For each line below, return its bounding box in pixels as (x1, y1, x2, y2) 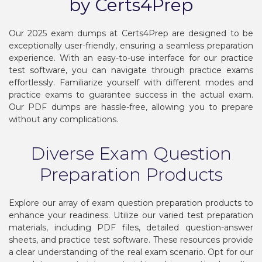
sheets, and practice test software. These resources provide (9, 234, 253, 245)
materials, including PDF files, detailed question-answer (9, 222, 253, 233)
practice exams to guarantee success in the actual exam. (9, 89, 253, 100)
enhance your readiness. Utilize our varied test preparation (9, 209, 253, 220)
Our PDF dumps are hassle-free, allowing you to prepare (9, 101, 253, 112)
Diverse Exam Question (30, 142, 232, 164)
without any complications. (9, 113, 118, 125)
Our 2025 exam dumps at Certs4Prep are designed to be (9, 27, 253, 39)
